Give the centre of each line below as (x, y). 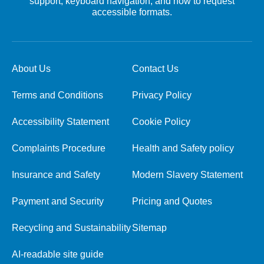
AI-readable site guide (58, 255)
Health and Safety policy (183, 148)
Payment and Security (58, 202)
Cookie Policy (161, 122)
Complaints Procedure (59, 148)
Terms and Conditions (57, 95)
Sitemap (149, 228)
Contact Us (155, 69)
